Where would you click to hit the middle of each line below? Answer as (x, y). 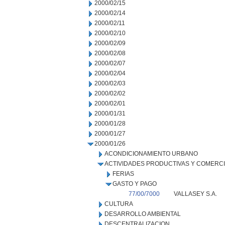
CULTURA (119, 204)
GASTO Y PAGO (135, 184)
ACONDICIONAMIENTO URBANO (151, 154)
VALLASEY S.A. (195, 194)
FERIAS (123, 174)
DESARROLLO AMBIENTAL (143, 214)
